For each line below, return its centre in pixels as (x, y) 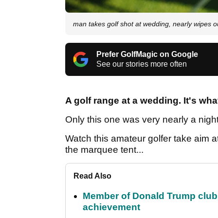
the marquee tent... (104, 149)
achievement (111, 207)
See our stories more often (142, 64)
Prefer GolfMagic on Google (147, 54)
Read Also (92, 176)
